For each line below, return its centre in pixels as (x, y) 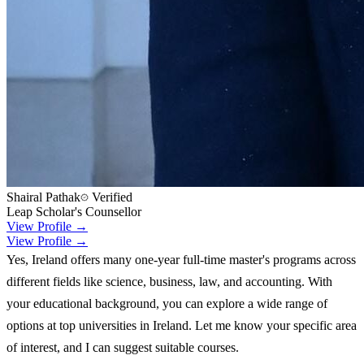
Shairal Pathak (43, 197)
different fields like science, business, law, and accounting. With (169, 281)
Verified (110, 197)
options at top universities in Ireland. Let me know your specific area (182, 325)
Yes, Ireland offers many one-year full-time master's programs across (181, 259)
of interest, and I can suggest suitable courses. (123, 347)
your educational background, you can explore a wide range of (167, 303)
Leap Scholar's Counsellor (74, 211)
